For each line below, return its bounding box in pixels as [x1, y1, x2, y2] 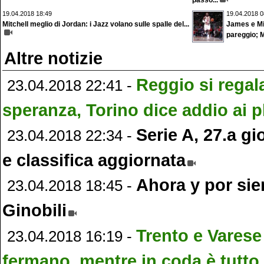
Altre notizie [4, 48, 103, 68]
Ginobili [2, 200, 67, 220]
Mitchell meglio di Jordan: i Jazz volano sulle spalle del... [2, 20, 189, 28]
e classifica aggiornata [2, 150, 186, 170]
